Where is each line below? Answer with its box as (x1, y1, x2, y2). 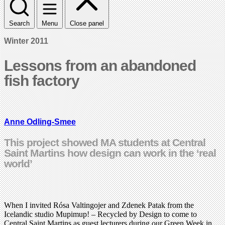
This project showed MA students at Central (4, 136, 205, 148)
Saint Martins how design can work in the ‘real (4, 147, 216, 159)
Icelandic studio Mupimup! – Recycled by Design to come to (4, 209, 197, 218)
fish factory (4, 72, 79, 89)
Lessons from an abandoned (4, 57, 196, 74)
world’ (4, 157, 32, 169)
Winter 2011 (4, 36, 48, 45)
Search (9, 19, 30, 27)
